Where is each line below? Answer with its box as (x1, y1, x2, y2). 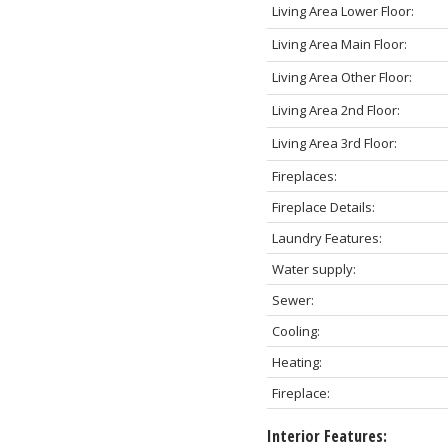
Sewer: (271, 290, 314, 309)
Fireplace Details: (271, 197, 375, 216)
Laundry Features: (271, 228, 382, 247)
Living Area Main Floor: (271, 34, 407, 53)
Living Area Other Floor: (271, 67, 412, 86)
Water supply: (271, 259, 356, 278)
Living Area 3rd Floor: (271, 133, 397, 152)
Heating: (271, 352, 322, 371)
